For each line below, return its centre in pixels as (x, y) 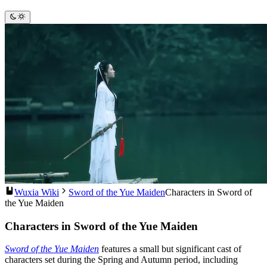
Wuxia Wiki (37, 192)
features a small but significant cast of (170, 249)
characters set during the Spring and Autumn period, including (121, 260)
